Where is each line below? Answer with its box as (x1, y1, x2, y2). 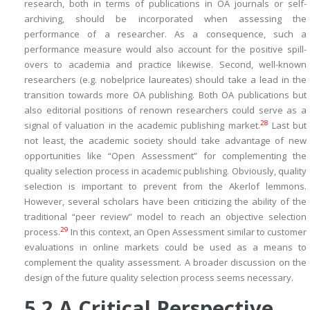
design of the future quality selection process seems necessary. (24, 271, 293, 284)
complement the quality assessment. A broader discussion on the (24, 256, 307, 268)
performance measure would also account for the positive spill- (24, 43, 307, 55)
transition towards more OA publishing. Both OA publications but (24, 89, 307, 101)
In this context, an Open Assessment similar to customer (69, 226, 307, 238)
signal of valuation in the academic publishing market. (24, 119, 260, 131)
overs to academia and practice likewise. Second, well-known (24, 58, 307, 71)
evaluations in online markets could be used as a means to (24, 241, 307, 253)
